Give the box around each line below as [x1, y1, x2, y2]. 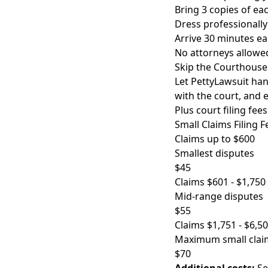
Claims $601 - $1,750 [175, 175, 266, 188]
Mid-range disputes [175, 190, 263, 203]
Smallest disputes [175, 147, 254, 160]
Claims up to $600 [175, 132, 255, 145]
